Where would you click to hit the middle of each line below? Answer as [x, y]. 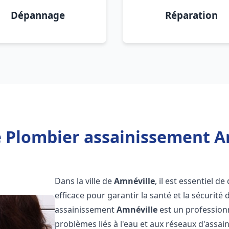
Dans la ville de [85, 181]
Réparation [191, 15]
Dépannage [38, 15]
